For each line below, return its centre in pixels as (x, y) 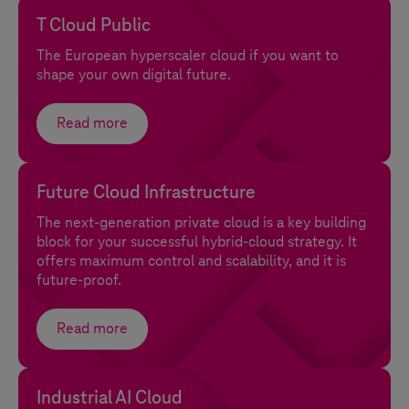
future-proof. (79, 280)
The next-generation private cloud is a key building (201, 223)
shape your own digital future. (134, 75)
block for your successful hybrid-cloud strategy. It (197, 242)
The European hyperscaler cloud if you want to (188, 56)
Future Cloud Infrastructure (146, 193)
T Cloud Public (94, 26)
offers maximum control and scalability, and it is (191, 261)
